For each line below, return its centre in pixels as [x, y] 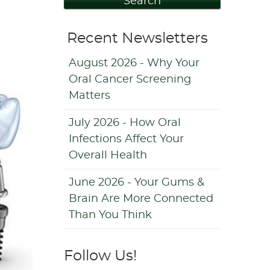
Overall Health [108, 155]
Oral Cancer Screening [130, 80]
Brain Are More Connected [141, 199]
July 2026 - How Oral [125, 123]
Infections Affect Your [126, 139]
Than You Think [110, 215]
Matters [89, 96]
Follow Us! [100, 256]
